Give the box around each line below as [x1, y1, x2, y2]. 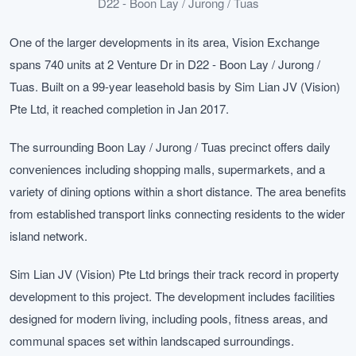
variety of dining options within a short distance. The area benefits [10, 183, 346, 199]
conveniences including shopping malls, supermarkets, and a [10, 161, 325, 177]
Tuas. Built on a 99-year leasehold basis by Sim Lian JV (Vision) [10, 78, 340, 95]
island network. [10, 227, 87, 244]
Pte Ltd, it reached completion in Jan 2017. [10, 100, 229, 117]
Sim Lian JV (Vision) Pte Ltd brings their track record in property [10, 265, 339, 282]
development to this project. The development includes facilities [10, 288, 335, 304]
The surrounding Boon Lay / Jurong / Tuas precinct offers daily [10, 138, 331, 155]
